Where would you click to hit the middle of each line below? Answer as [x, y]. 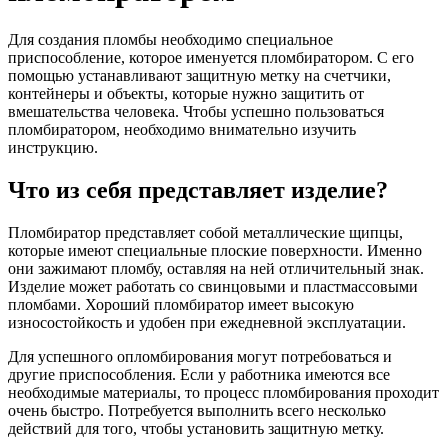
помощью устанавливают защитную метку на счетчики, [199, 75]
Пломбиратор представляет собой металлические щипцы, [205, 232]
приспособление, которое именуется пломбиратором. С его [211, 57]
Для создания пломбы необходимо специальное [170, 39]
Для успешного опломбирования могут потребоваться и [200, 356]
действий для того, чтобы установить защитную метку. [196, 428]
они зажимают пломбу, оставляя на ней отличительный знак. [216, 268]
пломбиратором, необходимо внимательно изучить [182, 129]
